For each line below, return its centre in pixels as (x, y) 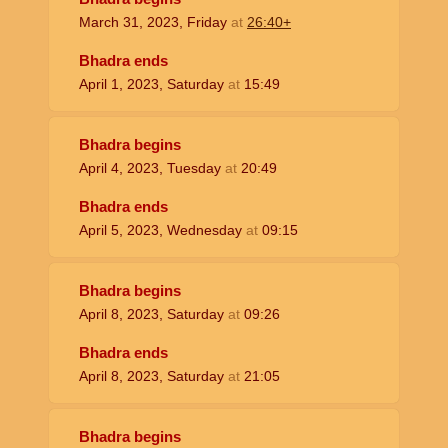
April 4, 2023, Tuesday (152, 168)
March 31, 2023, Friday (155, 22)
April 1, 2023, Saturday (153, 84)
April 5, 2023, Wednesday (162, 230)
